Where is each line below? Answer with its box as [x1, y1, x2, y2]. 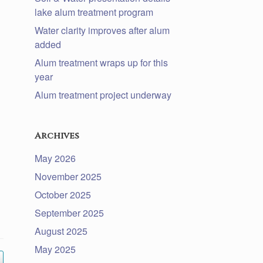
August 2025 [35, 224, 88, 238]
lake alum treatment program [35, 5, 154, 19]
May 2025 [35, 242, 76, 256]
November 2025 [35, 169, 102, 183]
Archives [35, 129, 80, 142]
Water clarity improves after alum [35, 23, 170, 37]
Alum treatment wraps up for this [35, 55, 168, 69]
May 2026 [35, 151, 76, 165]
